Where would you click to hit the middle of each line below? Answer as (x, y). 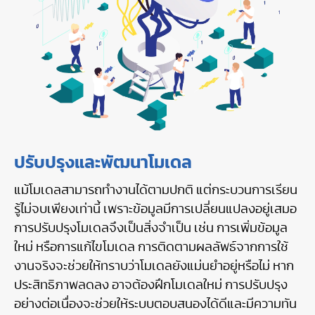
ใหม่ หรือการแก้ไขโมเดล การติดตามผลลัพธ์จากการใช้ (151, 248)
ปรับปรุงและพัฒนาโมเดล (103, 163)
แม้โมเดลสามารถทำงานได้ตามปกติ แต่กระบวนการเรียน (156, 191)
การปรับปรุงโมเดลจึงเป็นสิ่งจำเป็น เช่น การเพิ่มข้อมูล (151, 229)
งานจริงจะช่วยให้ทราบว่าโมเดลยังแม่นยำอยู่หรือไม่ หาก (154, 267)
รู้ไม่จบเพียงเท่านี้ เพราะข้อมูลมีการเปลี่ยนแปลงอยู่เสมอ (155, 210)
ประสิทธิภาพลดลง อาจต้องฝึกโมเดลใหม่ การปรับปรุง (151, 286)
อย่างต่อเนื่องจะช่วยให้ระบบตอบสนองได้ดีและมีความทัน (155, 305)
